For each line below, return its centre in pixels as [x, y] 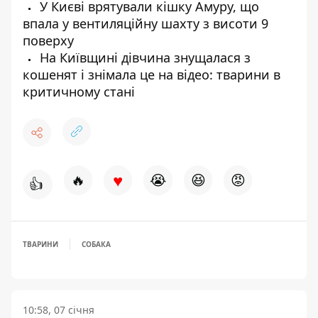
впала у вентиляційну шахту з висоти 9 [146, 23]
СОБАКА [96, 244]
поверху [48, 40]
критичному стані [79, 92]
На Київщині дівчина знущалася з [143, 57]
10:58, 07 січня [59, 310]
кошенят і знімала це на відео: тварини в [152, 75]
